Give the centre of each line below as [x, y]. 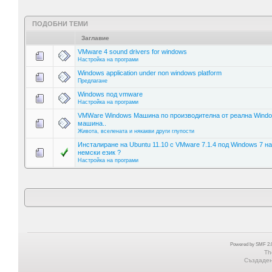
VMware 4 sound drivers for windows [132, 51]
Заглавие [95, 38]
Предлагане [93, 80]
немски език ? [99, 152]
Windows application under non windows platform [150, 73]
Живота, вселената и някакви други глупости [136, 131]
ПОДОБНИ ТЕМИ [60, 23]
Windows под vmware [110, 94]
